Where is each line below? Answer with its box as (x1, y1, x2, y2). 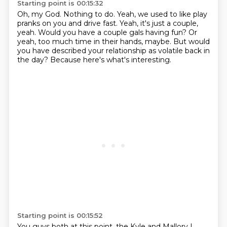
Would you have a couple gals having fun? (37, 28, 188, 37)
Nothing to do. (63, 10, 117, 19)
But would (173, 37, 210, 46)
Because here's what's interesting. (50, 55, 171, 64)
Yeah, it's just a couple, (119, 19, 198, 28)
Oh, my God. (17, 10, 63, 19)
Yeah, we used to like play (117, 10, 207, 19)
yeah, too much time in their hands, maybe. (17, 37, 173, 46)
